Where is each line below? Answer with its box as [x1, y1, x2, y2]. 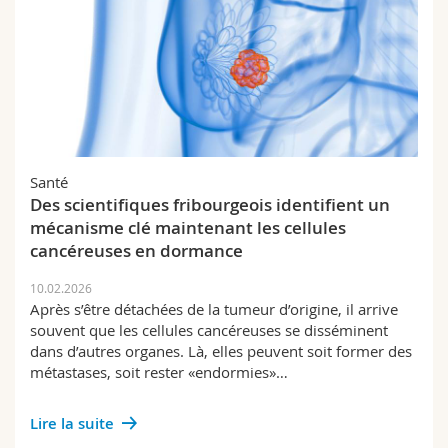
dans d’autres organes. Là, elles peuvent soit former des [30, 341, 412, 361]
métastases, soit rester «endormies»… [30, 362, 288, 382]
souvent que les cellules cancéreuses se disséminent [30, 320, 388, 340]
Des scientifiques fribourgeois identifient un [30, 193, 390, 216]
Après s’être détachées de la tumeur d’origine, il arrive [30, 299, 398, 319]
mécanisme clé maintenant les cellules [30, 216, 346, 239]
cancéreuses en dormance [30, 239, 243, 262]
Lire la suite [30, 413, 114, 434]
